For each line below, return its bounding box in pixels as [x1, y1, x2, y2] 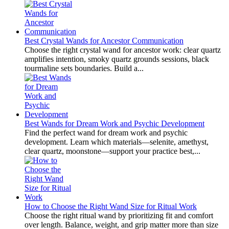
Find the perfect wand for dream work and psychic [25, 128, 188, 137]
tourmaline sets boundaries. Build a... [25, 63, 144, 73]
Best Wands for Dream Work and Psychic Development [25, 119, 204, 128]
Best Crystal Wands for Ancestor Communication [25, 36, 184, 45]
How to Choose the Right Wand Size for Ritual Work [25, 201, 197, 211]
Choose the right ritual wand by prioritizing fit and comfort [25, 211, 213, 220]
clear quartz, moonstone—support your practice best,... [25, 146, 200, 155]
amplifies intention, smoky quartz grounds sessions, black [25, 54, 209, 63]
